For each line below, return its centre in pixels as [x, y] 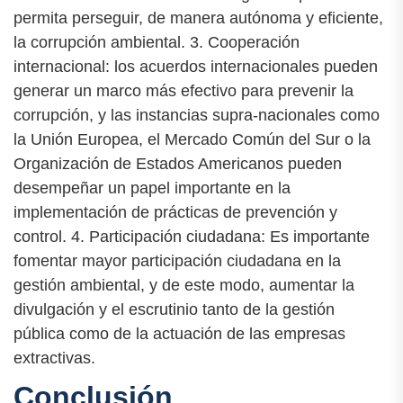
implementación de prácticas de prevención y [175, 213]
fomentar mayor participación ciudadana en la [177, 261]
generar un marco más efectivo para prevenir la [184, 91]
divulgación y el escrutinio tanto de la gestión [174, 310]
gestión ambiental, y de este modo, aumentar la [184, 286]
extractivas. [54, 358]
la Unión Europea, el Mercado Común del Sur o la [192, 140]
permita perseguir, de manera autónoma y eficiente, [198, 18]
